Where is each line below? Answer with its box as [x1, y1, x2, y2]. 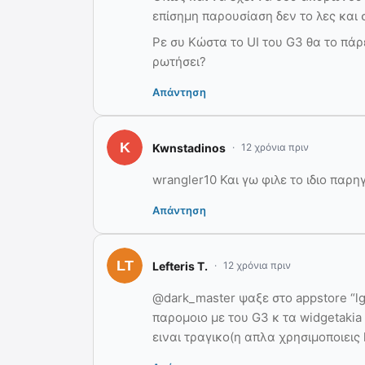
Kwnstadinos [152, 140, 226, 155]
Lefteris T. [152, 258, 208, 273]
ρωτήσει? [152, 54, 206, 70]
